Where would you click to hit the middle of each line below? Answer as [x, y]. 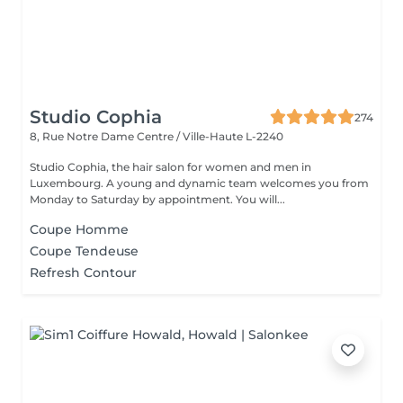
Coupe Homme [79, 229]
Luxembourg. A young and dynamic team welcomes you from [199, 183]
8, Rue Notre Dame [83, 136]
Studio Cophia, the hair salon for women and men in [170, 167]
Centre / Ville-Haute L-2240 [210, 136]
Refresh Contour [83, 273]
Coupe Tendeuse [84, 251]
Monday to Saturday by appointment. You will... [260, 199]
